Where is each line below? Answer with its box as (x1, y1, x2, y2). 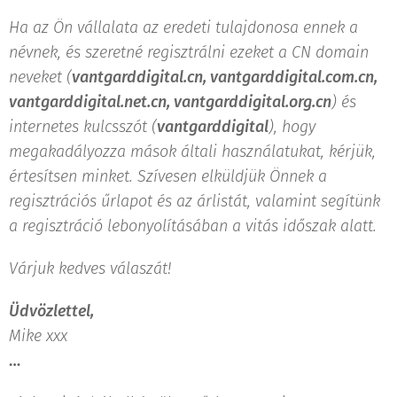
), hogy (269, 116, 315, 136)
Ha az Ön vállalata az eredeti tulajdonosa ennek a (9, 17, 358, 37)
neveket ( (9, 66, 72, 87)
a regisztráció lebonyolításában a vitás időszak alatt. (9, 215, 377, 236)
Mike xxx (9, 325, 67, 346)
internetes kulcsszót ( (9, 116, 157, 136)
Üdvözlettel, (9, 300, 94, 321)
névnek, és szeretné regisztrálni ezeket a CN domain (9, 42, 369, 62)
